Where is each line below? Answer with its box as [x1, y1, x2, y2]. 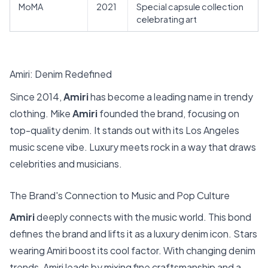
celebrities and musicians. [10, 157, 122, 170]
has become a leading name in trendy [89, 90, 253, 103]
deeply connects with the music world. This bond [35, 211, 251, 224]
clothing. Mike [10, 106, 72, 120]
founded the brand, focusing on [98, 106, 239, 120]
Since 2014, [10, 90, 63, 103]
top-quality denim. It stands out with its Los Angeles [10, 123, 239, 136]
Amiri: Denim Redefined [10, 68, 112, 80]
